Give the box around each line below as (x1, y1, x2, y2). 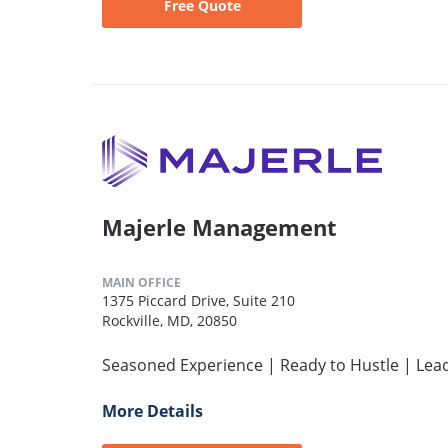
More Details (102, 400, 203, 423)
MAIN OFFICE (102, 274, 181, 292)
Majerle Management (102, 212, 337, 243)
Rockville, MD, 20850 (102, 311, 237, 331)
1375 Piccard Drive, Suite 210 (102, 291, 295, 311)
